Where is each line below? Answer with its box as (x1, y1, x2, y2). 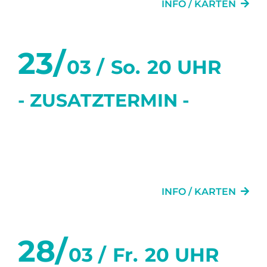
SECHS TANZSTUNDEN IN (18, 125, 238, 145)
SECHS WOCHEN (18, 159, 165, 179)
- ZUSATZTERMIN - (18, 89, 190, 111)
